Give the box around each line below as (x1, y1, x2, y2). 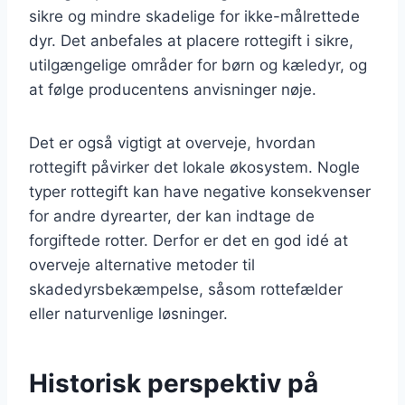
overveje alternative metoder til (29, 255, 255, 274)
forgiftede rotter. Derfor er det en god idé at (29, 231, 348, 250)
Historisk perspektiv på (29, 367, 318, 399)
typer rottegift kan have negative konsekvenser (29, 182, 371, 201)
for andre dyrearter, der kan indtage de (29, 206, 315, 225)
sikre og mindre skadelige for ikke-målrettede (29, 6, 360, 25)
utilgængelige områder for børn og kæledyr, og (29, 55, 367, 74)
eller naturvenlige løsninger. (29, 304, 228, 323)
